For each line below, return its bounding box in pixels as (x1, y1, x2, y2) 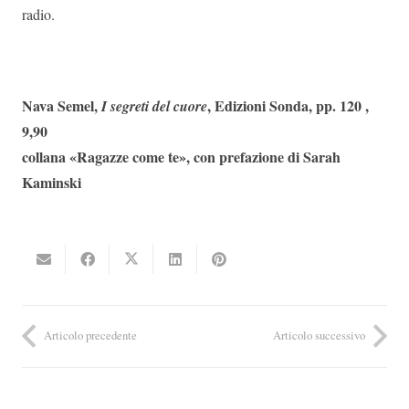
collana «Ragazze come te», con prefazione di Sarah (22, 146, 341, 167)
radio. (22, 5, 55, 24)
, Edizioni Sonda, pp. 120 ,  (207, 95, 372, 116)
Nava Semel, (22, 95, 101, 116)
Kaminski (22, 172, 81, 193)
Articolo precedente (44, 327, 137, 344)
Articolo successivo (273, 327, 365, 344)
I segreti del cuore (101, 96, 207, 116)
